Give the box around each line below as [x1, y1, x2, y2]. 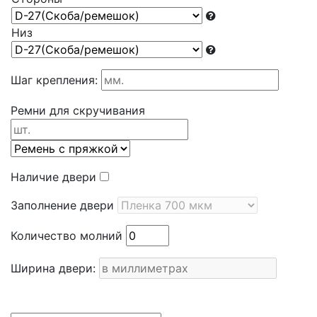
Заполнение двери [11, 197, 117, 212]
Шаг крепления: [11, 72, 101, 87]
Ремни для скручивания [11, 103, 145, 117]
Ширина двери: [11, 260, 99, 275]
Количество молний [11, 228, 126, 243]
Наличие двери [11, 169, 100, 184]
